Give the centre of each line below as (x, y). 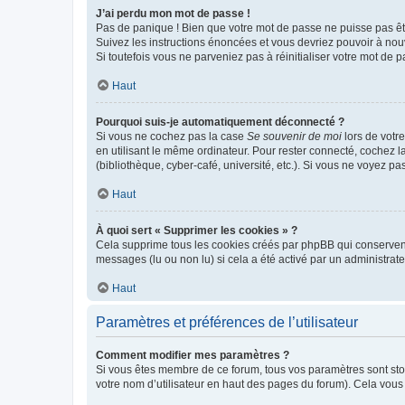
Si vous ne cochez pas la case (171, 137)
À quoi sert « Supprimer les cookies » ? (197, 231)
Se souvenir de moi (294, 137)
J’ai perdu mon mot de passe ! (173, 14)
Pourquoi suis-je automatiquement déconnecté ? (220, 122)
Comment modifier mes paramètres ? (193, 355)
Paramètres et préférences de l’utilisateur (227, 322)
